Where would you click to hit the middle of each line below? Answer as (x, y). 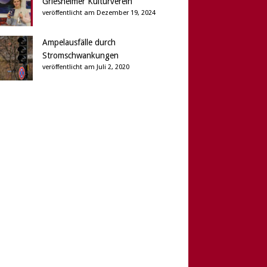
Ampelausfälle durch (79, 43)
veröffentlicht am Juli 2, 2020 (86, 67)
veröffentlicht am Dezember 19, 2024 (99, 13)
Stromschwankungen (80, 56)
